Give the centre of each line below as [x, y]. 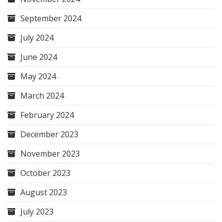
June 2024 [39, 57]
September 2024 [51, 18]
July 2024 [37, 37]
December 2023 [49, 134]
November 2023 [50, 153]
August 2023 [44, 192]
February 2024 [47, 115]
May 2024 [38, 76]
